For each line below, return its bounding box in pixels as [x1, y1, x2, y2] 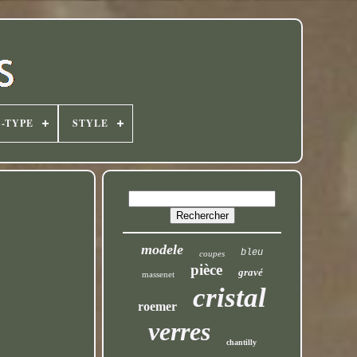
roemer [138, 300, 178, 313]
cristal [193, 282, 267, 313]
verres [147, 317, 210, 346]
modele [141, 241, 184, 257]
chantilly [226, 338, 257, 347]
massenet [141, 269, 175, 279]
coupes [199, 249, 226, 258]
